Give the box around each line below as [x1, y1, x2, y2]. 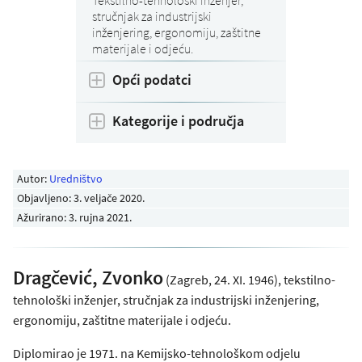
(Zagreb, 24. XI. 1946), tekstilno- [163, 271, 335, 288]
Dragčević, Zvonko [13, 264, 163, 290]
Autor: [17, 170, 50, 186]
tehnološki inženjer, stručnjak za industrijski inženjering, [13, 291, 319, 308]
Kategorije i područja [112, 111, 244, 130]
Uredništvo [49, 170, 103, 186]
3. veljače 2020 [74, 190, 143, 205]
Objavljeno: [17, 190, 74, 205]
